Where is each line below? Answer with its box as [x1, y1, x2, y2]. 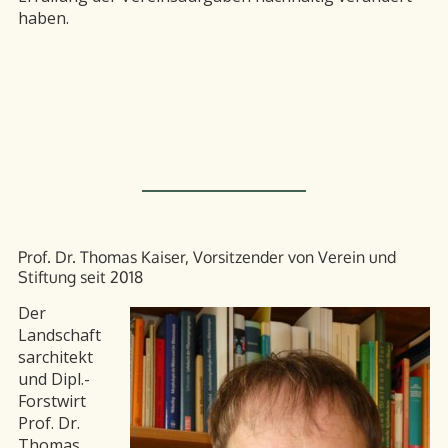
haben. [18, 7, 69, 30]
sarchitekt [18, 346, 93, 369]
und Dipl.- [18, 368, 90, 391]
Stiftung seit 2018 [18, 267, 143, 288]
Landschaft [18, 324, 101, 347]
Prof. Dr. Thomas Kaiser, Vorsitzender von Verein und [18, 247, 396, 268]
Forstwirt [18, 390, 86, 413]
